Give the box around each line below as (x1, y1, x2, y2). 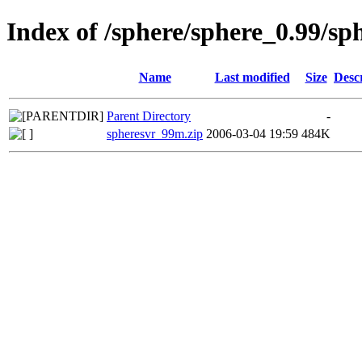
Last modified (214, 69, 290, 84)
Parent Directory (107, 108, 191, 123)
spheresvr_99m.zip (107, 126, 203, 141)
